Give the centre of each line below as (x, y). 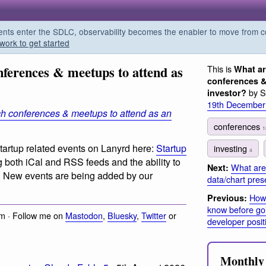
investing (232, 148)
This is (221, 69)
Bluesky (122, 215)
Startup (171, 148)
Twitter (154, 215)
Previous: (227, 198)
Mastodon (84, 215)
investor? (227, 93)
